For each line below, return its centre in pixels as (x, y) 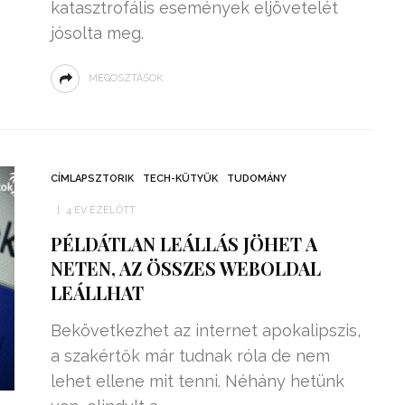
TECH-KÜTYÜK (180, 179)
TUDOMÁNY (256, 179)
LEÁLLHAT (97, 292)
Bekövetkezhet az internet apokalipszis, (205, 330)
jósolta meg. (97, 33)
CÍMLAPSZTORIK (92, 179)
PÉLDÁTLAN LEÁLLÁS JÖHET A (184, 244)
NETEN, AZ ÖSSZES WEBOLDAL (185, 268)
